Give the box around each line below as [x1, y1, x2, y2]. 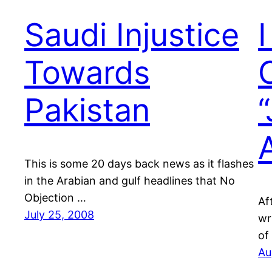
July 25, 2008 [24, 208, 94, 222]
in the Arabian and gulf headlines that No [24, 174, 235, 188]
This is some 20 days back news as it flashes [24, 157, 254, 171]
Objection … [24, 191, 86, 205]
